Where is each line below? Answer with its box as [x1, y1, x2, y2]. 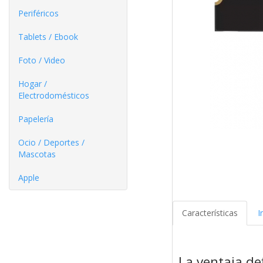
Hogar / [18, 78, 47, 89]
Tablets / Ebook [18, 31, 78, 42]
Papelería [18, 113, 53, 124]
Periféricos [18, 8, 59, 19]
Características [181, 207, 238, 219]
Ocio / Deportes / [18, 137, 85, 148]
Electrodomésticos [18, 90, 89, 101]
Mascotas [18, 149, 56, 160]
